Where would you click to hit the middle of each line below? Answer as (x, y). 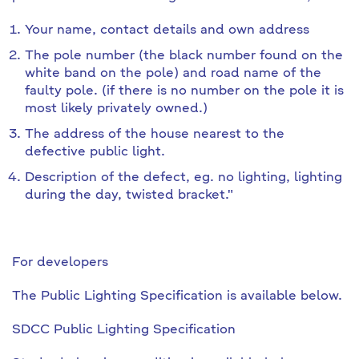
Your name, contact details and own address (167, 30)
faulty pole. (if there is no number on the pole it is (184, 91)
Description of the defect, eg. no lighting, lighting (184, 178)
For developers (60, 263)
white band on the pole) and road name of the (173, 74)
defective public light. (95, 152)
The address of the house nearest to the (155, 135)
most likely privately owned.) (116, 109)
